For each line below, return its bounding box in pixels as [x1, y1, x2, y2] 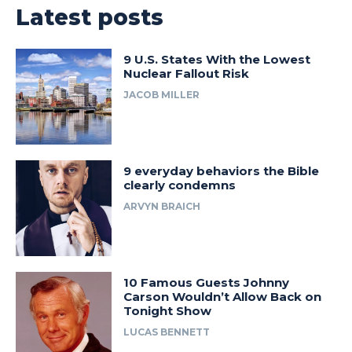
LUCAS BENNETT [123, 326, 211, 339]
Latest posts [16, 3, 163, 31]
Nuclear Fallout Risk [123, 65, 250, 81]
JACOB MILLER [123, 88, 200, 101]
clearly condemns [123, 178, 236, 193]
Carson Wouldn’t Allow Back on [123, 289, 322, 305]
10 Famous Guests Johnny [123, 275, 290, 291]
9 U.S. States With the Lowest [123, 51, 311, 67]
